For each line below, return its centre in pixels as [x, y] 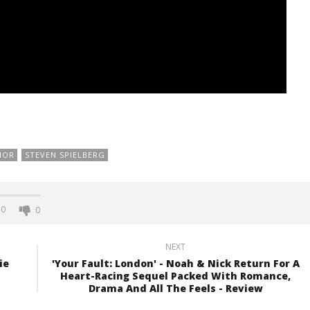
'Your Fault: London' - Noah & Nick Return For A [175, 263]
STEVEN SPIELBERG [65, 154]
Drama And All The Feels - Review [175, 288]
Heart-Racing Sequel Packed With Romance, [175, 275]
